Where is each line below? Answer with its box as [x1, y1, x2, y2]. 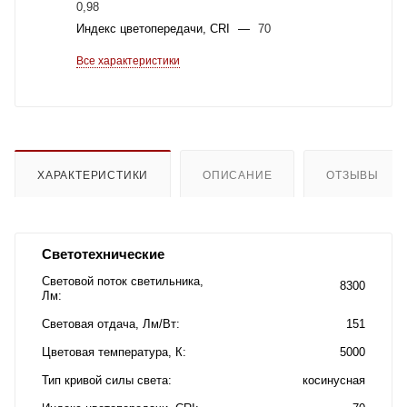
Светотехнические [42, 245, 164, 262]
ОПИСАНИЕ [203, 168, 273, 182]
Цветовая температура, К [42, 344, 183, 359]
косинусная [303, 372, 365, 387]
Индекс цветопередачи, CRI [76, 22, 233, 35]
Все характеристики [76, 55, 180, 67]
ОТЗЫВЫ [326, 168, 380, 182]
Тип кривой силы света [42, 372, 168, 387]
